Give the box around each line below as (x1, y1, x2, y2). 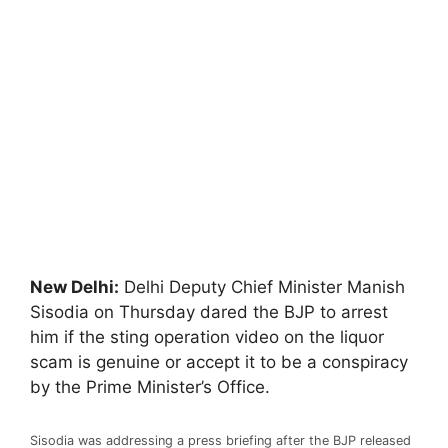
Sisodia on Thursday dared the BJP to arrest (30, 302, 388, 322)
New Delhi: (30, 277, 119, 297)
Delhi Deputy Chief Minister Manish (119, 277, 405, 297)
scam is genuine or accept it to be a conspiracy (30, 352, 408, 372)
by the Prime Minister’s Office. (30, 377, 270, 397)
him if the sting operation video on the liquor (30, 327, 384, 347)
